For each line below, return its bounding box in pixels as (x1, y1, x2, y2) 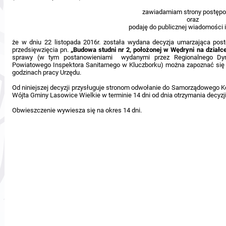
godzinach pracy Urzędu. (12, 69, 81, 76)
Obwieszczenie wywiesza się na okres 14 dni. (12, 106, 142, 114)
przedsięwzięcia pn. (12, 46, 71, 53)
